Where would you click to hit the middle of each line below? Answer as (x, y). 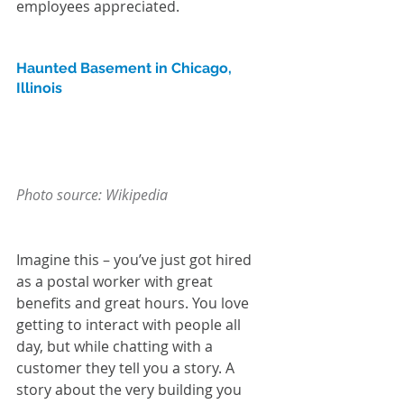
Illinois (39, 88)
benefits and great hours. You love (134, 303)
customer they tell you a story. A (127, 367)
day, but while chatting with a (116, 346)
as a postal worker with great (116, 281)
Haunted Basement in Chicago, (126, 69)
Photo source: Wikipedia (92, 194)
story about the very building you (131, 389)
